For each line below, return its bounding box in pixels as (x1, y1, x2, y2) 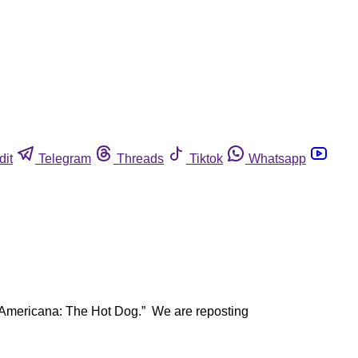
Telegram (38, 151, 91, 165)
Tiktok (189, 151, 223, 165)
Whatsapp (249, 151, 306, 165)
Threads (117, 151, 164, 165)
